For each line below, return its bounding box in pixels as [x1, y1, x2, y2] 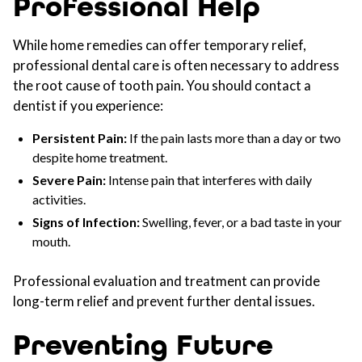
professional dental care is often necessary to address [13, 57, 339, 74]
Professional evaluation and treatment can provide [13, 272, 320, 289]
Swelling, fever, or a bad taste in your [140, 214, 342, 229]
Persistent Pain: [32, 130, 127, 145]
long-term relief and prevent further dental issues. [13, 293, 315, 309]
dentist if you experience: [13, 97, 163, 114]
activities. [32, 192, 86, 207]
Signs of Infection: [32, 214, 140, 229]
